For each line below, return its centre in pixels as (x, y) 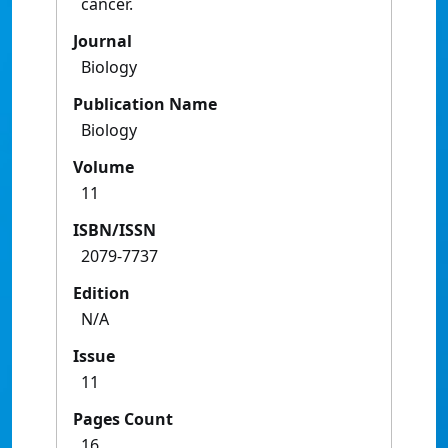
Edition (101, 293)
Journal (102, 41)
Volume (103, 167)
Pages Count (123, 419)
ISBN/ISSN (114, 230)
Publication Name (145, 104)
